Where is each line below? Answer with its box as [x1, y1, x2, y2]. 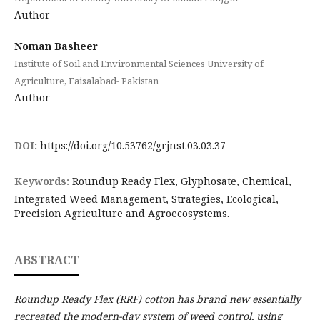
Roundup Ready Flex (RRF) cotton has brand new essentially [14, 292, 301, 306]
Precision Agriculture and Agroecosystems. [14, 206, 229, 221]
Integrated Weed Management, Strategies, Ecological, [14, 192, 279, 206]
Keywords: [14, 174, 72, 189]
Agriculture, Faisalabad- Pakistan [14, 74, 159, 88]
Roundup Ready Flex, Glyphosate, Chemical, [71, 174, 291, 189]
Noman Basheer [14, 39, 98, 54]
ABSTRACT [14, 252, 79, 269]
